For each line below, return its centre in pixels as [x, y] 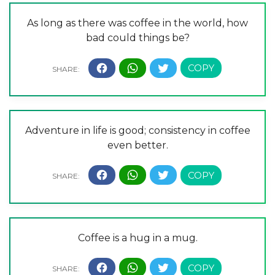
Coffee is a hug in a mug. [137, 238]
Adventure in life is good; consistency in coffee [137, 130]
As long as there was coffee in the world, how [137, 23]
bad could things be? [137, 38]
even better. [137, 145]
